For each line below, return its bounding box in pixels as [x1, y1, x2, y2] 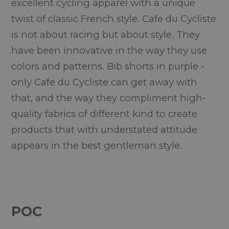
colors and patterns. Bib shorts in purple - [11, 60, 205, 72]
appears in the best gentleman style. [11, 140, 182, 151]
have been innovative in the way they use [11, 44, 208, 56]
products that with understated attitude [11, 124, 198, 135]
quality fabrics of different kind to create [11, 108, 198, 120]
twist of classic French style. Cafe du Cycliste [11, 13, 217, 25]
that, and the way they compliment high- [11, 92, 207, 104]
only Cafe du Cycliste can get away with [11, 76, 198, 88]
